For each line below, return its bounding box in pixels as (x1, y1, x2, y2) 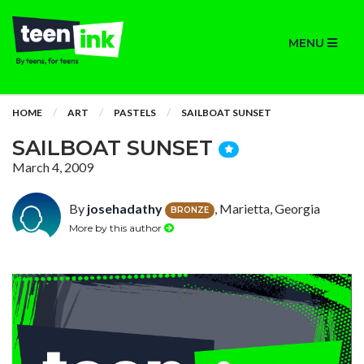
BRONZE (171, 204, 209, 215)
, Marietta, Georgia (214, 201, 320, 216)
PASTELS (114, 106, 156, 119)
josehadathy (87, 201, 162, 216)
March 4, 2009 (12, 159, 93, 175)
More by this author (69, 221, 164, 234)
